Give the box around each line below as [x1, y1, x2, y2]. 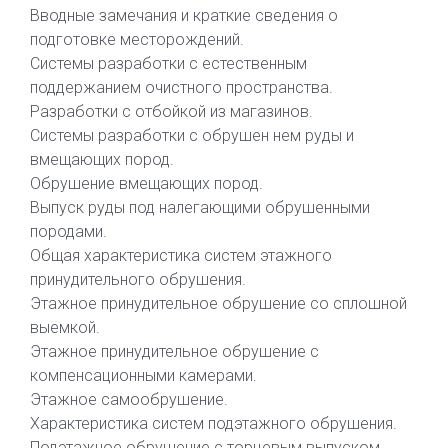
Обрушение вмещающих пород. [30, 174, 263, 193]
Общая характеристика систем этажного [30, 246, 332, 265]
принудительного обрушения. [30, 270, 246, 289]
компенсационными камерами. [30, 366, 257, 385]
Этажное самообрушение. [30, 390, 228, 409]
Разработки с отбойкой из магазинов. [30, 102, 313, 121]
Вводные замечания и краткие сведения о [30, 6, 338, 25]
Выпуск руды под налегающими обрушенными [30, 198, 370, 217]
